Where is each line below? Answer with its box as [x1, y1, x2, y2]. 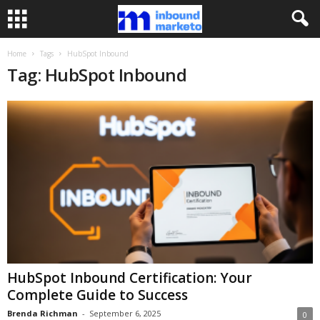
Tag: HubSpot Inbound [7, 63, 187, 86]
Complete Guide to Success [7, 286, 188, 305]
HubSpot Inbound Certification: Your [7, 269, 252, 288]
